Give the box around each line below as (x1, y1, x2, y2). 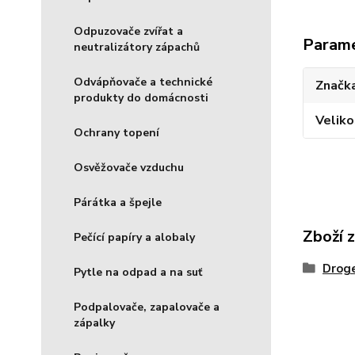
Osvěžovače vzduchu (74, 160, 184, 175)
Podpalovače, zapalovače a (74, 300, 219, 315)
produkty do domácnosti (74, 90, 208, 105)
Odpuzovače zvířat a (74, 24, 183, 39)
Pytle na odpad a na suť (74, 265, 202, 280)
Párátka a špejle (74, 195, 162, 210)
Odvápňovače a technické (74, 74, 212, 90)
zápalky (74, 315, 115, 330)
